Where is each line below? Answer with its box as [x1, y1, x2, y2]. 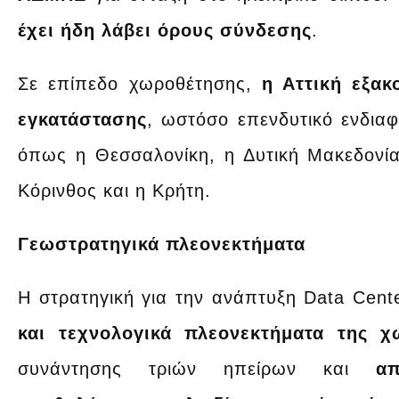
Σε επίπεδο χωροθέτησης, [18, 73, 262, 94]
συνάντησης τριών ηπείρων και [18, 358, 377, 379]
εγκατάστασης [18, 109, 147, 129]
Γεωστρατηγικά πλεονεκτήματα [18, 233, 305, 254]
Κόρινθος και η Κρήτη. [18, 180, 211, 200]
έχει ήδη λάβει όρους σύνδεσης [18, 20, 312, 40]
